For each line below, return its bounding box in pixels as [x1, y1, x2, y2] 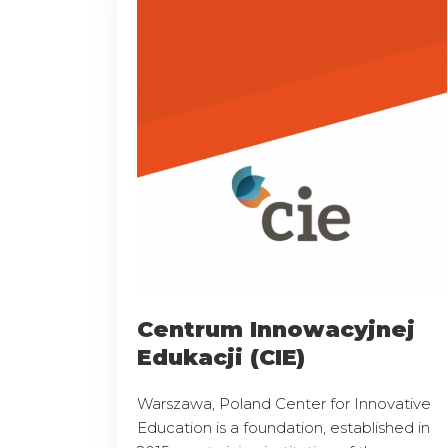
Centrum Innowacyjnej [137, 315, 415, 343]
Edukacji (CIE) [137, 343, 305, 371]
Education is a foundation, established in [137, 417, 430, 437]
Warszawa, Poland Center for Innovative [137, 393, 431, 413]
